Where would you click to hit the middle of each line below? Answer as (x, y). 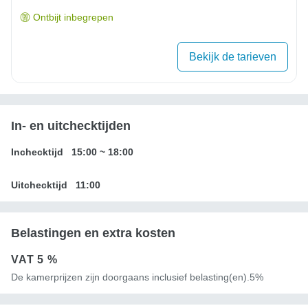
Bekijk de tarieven (233, 56)
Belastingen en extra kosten (93, 233)
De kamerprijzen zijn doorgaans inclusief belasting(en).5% (137, 277)
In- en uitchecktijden (71, 125)
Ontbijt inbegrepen (73, 17)
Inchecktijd (37, 152)
